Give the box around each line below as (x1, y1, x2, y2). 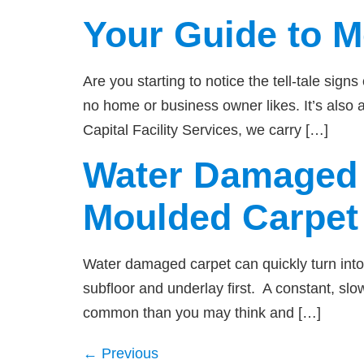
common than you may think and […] (83, 304, 321, 321)
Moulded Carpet (83, 196, 358, 238)
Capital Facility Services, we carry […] (83, 122, 328, 139)
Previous (97, 344, 158, 362)
